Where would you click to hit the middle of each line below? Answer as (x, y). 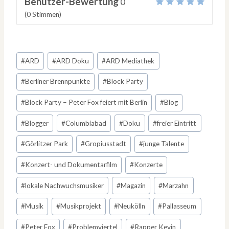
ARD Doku (73, 61)
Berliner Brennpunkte (58, 82)
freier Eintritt (177, 123)
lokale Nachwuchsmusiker (65, 185)
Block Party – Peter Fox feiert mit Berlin (86, 102)
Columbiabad (86, 123)
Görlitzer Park (47, 144)
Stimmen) (46, 15)
